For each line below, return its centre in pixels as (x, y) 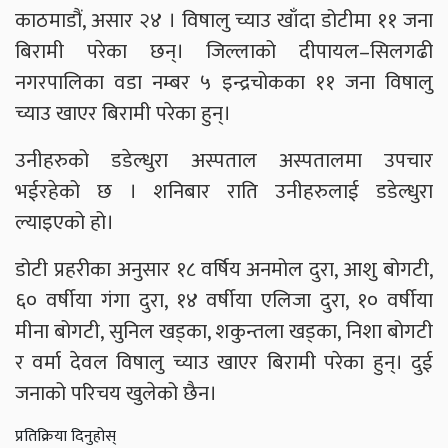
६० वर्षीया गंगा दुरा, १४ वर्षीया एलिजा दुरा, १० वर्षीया (224, 301)
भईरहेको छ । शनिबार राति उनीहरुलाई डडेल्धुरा (224, 192)
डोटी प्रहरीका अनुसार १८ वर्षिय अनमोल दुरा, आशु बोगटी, (224, 270)
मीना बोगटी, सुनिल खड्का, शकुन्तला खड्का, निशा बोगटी (224, 332)
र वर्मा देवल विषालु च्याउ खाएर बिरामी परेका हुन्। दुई (224, 363)
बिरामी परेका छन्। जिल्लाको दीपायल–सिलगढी (224, 52)
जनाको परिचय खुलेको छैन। (116, 394)
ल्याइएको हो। (64, 223)
